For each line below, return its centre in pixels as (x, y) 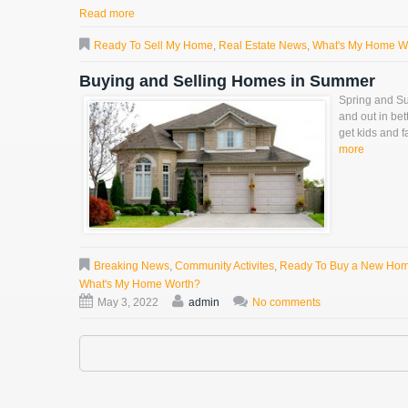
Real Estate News (263, 46)
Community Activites (224, 265)
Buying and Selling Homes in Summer (227, 82)
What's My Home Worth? (140, 284)
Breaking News (132, 265)
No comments (286, 302)
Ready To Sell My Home (153, 46)
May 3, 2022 (128, 302)
